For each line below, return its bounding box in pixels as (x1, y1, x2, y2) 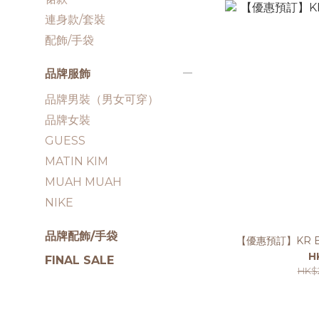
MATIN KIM (45, 155, 108, 168)
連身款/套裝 (45, 13, 105, 26)
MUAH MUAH (45, 175, 122, 189)
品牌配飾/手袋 (45, 229, 117, 243)
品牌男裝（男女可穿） (45, 93, 159, 106)
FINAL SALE (45, 253, 114, 267)
